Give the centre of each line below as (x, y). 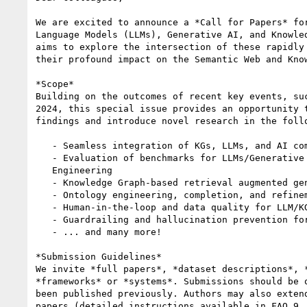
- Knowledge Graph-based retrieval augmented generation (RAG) (44, 182)
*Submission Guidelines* (99, 256)
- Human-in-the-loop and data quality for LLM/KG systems (44, 207)
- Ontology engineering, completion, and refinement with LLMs (44, 195)
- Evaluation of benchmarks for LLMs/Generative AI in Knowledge (44, 158)
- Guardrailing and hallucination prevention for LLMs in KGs (44, 219)
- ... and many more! (44, 232)
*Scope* (55, 84)
